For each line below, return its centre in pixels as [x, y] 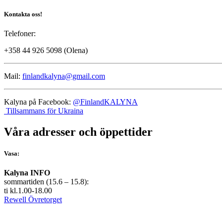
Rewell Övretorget [33, 199]
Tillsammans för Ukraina [44, 111]
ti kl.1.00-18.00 [28, 190]
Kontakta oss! [23, 14]
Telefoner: [20, 33]
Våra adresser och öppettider [78, 132]
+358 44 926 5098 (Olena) [46, 50]
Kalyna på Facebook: [38, 102]
